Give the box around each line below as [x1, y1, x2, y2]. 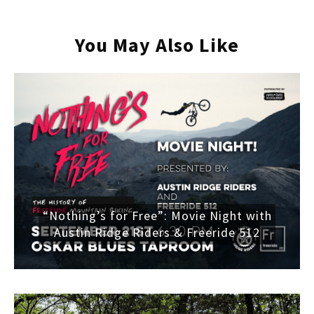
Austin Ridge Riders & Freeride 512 [54, 224, 260, 240]
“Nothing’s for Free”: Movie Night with [42, 207, 272, 224]
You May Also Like [75, 32, 239, 57]
